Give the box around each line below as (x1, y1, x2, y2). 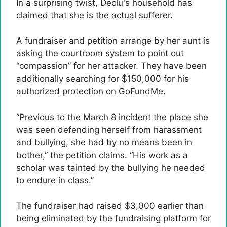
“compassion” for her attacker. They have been (16, 61, 207, 71)
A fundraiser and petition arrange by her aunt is (16, 35, 210, 46)
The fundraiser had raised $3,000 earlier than (16, 201, 204, 211)
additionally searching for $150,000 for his (16, 73, 189, 84)
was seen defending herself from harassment (16, 124, 202, 135)
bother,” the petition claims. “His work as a (16, 149, 188, 160)
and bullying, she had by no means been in (16, 137, 192, 147)
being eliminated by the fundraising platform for (16, 213, 211, 224)
